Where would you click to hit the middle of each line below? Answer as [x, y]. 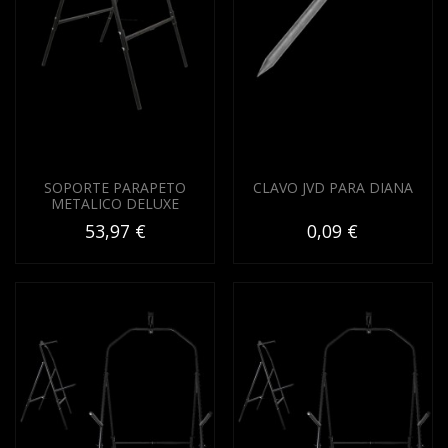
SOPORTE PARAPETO [115, 188]
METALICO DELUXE [115, 204]
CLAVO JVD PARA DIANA [332, 188]
